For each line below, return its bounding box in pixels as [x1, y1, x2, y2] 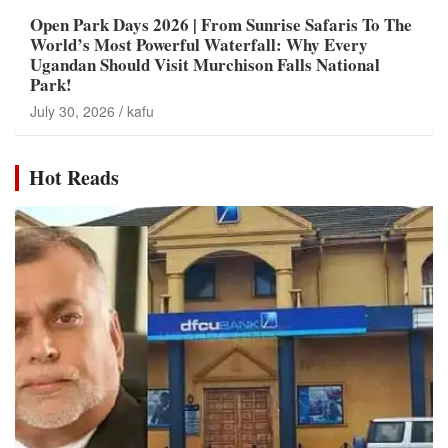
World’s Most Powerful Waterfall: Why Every [30, 31, 368, 57]
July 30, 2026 [30, 100, 115, 121]
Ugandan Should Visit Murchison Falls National [30, 51, 380, 77]
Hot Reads [29, 162, 119, 192]
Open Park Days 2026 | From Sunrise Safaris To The [30, 11, 412, 37]
